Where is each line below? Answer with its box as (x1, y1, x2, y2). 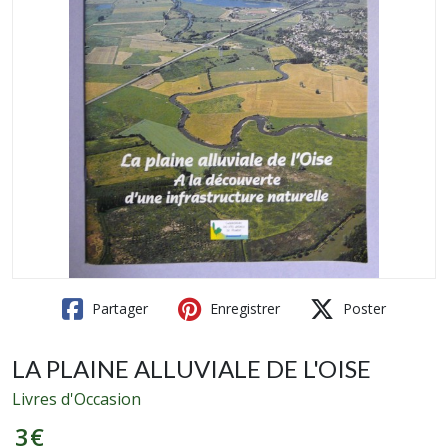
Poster (339, 299, 386, 318)
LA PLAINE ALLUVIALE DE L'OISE (12, 354, 371, 383)
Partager (88, 299, 148, 318)
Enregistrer (206, 299, 280, 318)
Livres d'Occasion (12, 388, 141, 410)
